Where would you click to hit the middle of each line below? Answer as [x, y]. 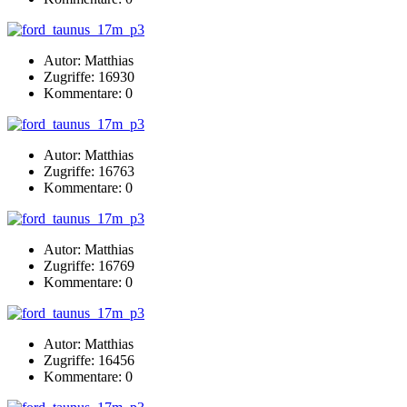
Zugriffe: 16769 [89, 265]
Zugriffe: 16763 [89, 171]
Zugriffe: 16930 [89, 76]
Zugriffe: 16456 [89, 360]
